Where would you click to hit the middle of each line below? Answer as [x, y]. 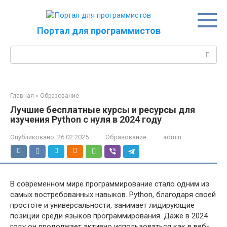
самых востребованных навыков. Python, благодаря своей [113, 195]
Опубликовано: [33, 137]
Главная [22, 96]
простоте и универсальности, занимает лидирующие [102, 205]
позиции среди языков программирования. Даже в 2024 [109, 216]
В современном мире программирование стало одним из [110, 184]
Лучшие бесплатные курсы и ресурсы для [103, 110]
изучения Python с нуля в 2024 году [86, 119]
